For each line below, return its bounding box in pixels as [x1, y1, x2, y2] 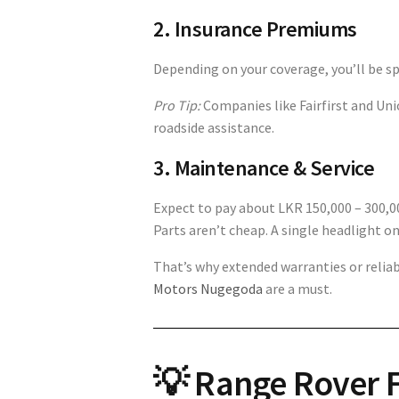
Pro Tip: [153, 95, 200, 114]
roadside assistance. [153, 118, 274, 136]
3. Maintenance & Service [153, 153, 375, 182]
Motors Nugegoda [153, 279, 263, 297]
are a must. [263, 279, 332, 297]
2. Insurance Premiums [153, 14, 357, 43]
